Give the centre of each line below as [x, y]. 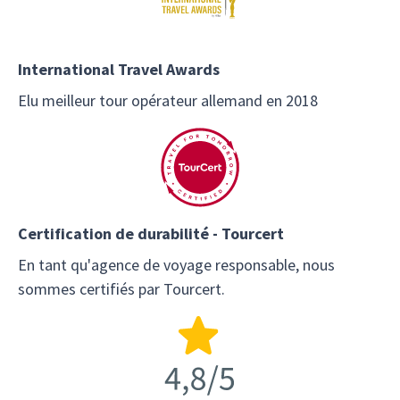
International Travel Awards [119, 69]
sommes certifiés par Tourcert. [121, 288]
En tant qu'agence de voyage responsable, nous [176, 264]
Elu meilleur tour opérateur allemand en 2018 [168, 100]
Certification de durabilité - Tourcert [151, 233]
